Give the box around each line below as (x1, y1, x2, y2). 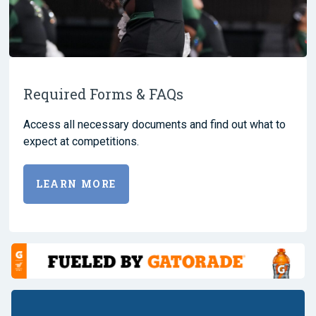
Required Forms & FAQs (23, 85, 183, 103)
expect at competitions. (23, 135, 139, 148)
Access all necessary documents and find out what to (23, 118, 286, 131)
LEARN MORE (36, 177, 116, 190)
